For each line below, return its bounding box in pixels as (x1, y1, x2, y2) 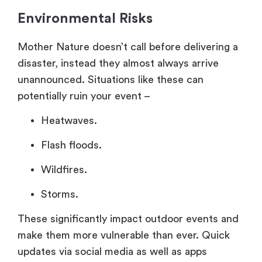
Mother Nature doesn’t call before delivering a (18, 41, 238, 52)
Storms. (41, 189, 78, 200)
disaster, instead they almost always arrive (18, 57, 219, 68)
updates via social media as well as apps (18, 246, 207, 257)
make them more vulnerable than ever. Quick (18, 230, 230, 241)
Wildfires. (41, 164, 87, 175)
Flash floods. (41, 140, 102, 151)
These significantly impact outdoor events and (18, 213, 239, 225)
